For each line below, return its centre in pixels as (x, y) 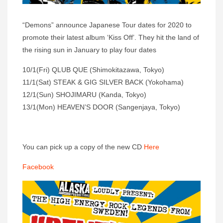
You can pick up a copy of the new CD (83, 147)
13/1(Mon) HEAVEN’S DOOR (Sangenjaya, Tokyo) (101, 107)
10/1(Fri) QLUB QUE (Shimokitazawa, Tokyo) (93, 70)
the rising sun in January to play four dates (89, 50)
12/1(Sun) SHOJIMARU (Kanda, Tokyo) (84, 95)
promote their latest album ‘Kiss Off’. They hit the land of (111, 38)
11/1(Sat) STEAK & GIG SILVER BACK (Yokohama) (103, 82)
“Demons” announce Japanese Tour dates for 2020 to (107, 25)
